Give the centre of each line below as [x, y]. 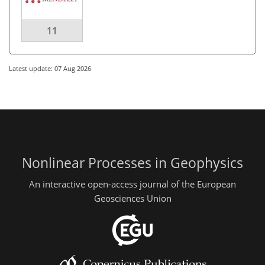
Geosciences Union [132, 198]
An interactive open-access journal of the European [132, 184]
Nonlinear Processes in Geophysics [132, 163]
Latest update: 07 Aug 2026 [50, 68]
